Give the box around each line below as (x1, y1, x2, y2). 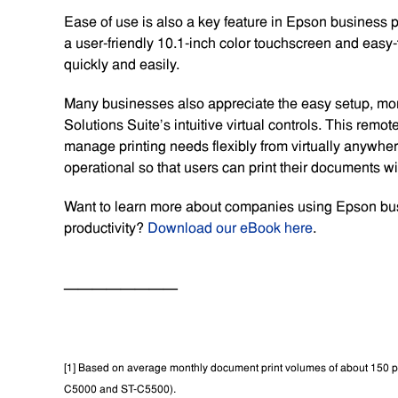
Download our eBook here (147, 219, 313, 236)
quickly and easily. (64, 55, 187, 73)
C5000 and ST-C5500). (64, 381, 179, 395)
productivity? (64, 219, 147, 236)
